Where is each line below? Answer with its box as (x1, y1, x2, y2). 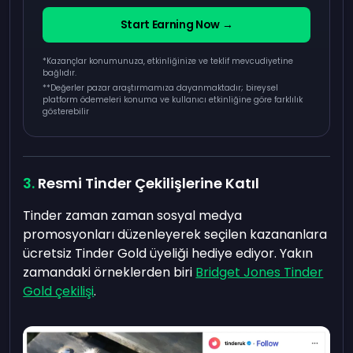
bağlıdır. (43, 67, 77, 79)
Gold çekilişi (23, 282, 95, 300)
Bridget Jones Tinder (195, 263, 324, 281)
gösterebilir (43, 106, 90, 117)
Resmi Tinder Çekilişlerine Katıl (38, 173, 260, 193)
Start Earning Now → (120, 17, 233, 32)
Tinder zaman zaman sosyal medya (23, 206, 243, 225)
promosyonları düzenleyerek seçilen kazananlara (23, 225, 328, 243)
